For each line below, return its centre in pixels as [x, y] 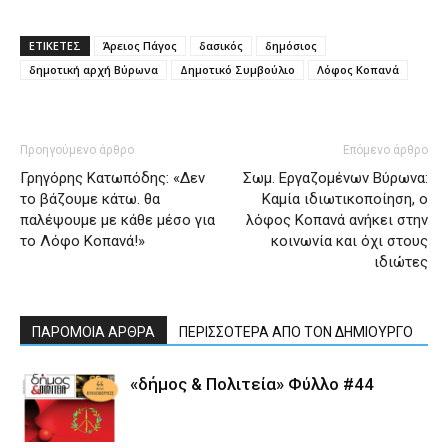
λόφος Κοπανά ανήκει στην [337, 220]
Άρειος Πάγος [140, 45]
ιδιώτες [401, 262]
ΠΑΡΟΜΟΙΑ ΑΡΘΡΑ [93, 332]
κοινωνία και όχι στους [349, 241]
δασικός [221, 45]
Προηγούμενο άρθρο [77, 150]
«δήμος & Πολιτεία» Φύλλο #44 [252, 384]
